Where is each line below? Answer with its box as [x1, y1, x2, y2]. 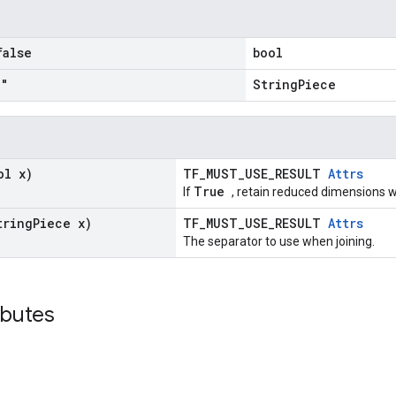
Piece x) [33, 215, 92, 232]
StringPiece [253, 76, 336, 93]
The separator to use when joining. [183, 234, 375, 248]
